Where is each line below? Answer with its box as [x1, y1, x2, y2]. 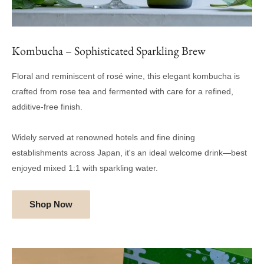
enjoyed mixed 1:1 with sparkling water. [12, 163, 158, 173]
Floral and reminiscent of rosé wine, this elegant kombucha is [12, 71, 240, 81]
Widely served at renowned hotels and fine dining [12, 132, 195, 142]
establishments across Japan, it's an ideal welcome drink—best [12, 147, 247, 157]
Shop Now [29, 199, 72, 209]
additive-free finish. [12, 101, 82, 111]
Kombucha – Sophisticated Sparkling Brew [12, 42, 206, 58]
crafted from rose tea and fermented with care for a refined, [12, 86, 233, 96]
